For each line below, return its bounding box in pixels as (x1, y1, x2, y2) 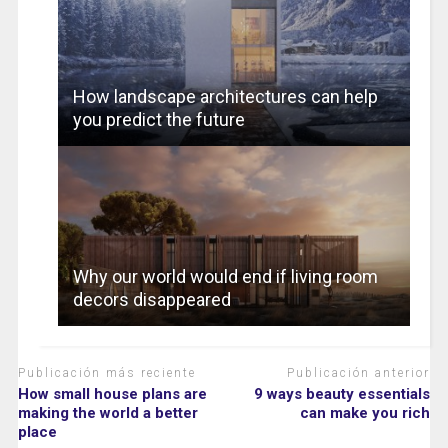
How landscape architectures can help (72, 86, 378, 108)
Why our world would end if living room (72, 266, 378, 288)
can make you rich (300, 403, 431, 422)
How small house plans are (17, 384, 207, 403)
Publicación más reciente (17, 366, 196, 381)
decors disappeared (72, 289, 231, 311)
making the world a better (17, 403, 198, 422)
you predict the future (72, 109, 245, 131)
